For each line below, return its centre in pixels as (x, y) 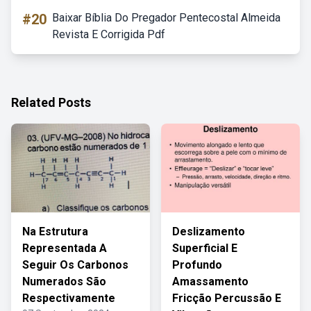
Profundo (197, 265)
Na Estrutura (55, 232)
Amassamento (210, 281)
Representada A (65, 248)
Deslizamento (209, 232)
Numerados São (64, 281)
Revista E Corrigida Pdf (109, 34)
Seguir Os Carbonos (75, 265)
